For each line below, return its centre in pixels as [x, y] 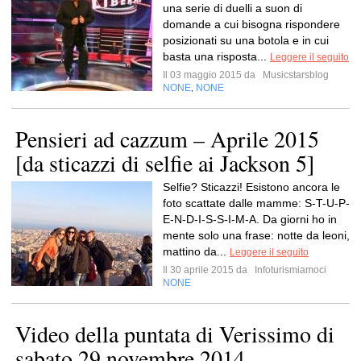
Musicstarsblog [295, 75]
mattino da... [196, 251]
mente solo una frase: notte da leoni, [256, 235]
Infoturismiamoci [289, 270]
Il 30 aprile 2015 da [207, 270]
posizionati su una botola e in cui [246, 40]
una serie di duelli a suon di [232, 8]
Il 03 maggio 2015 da [212, 75]
